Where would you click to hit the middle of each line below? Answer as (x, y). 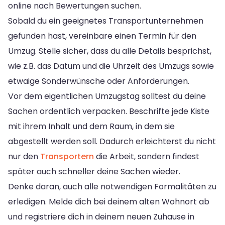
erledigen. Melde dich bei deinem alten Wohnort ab (109, 201)
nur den (24, 156)
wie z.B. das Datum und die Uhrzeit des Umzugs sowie (111, 66)
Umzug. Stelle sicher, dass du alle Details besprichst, (110, 51)
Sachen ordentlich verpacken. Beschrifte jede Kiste (109, 111)
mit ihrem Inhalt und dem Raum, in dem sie (91, 126)
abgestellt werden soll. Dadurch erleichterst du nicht (112, 141)
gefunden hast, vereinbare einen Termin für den (102, 36)
